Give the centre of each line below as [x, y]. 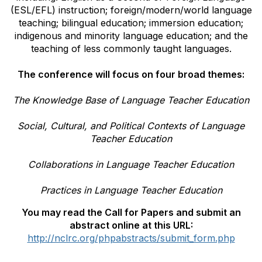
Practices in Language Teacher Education [131, 190]
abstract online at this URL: [131, 225]
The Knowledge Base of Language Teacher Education [131, 100]
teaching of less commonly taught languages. [131, 49]
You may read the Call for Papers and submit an [131, 212]
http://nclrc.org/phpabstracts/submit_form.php [131, 238]
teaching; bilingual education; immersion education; [131, 23]
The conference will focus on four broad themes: [131, 74]
